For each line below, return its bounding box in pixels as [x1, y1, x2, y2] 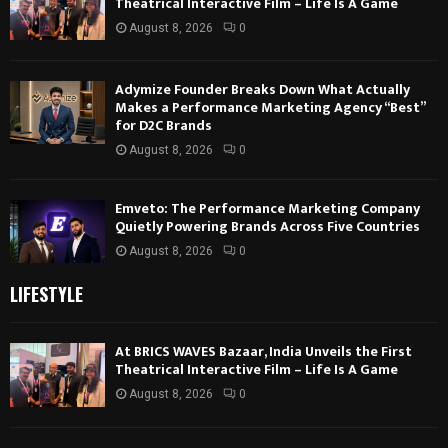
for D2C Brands [115, 114, 212, 138]
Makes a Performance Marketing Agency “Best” [115, 96, 425, 120]
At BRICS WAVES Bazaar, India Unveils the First [115, 340, 412, 364]
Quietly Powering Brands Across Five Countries [115, 215, 420, 239]
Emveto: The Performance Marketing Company [115, 197, 420, 221]
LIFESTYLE [10, 281, 83, 308]
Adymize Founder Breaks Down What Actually [115, 78, 410, 102]
